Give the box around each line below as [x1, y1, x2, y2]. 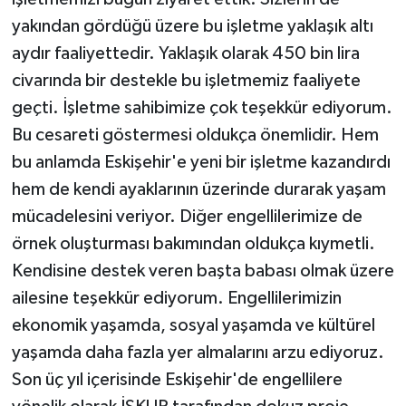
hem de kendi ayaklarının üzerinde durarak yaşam [11, 179, 386, 198]
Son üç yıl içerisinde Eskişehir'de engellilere [11, 370, 343, 389]
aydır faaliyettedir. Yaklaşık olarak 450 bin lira [11, 43, 360, 63]
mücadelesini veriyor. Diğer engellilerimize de [11, 207, 362, 226]
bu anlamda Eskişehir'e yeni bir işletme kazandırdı [11, 152, 391, 171]
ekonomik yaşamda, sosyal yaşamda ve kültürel [11, 315, 375, 334]
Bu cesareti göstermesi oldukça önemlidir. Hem [11, 125, 379, 144]
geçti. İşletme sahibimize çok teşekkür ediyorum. [11, 98, 392, 117]
